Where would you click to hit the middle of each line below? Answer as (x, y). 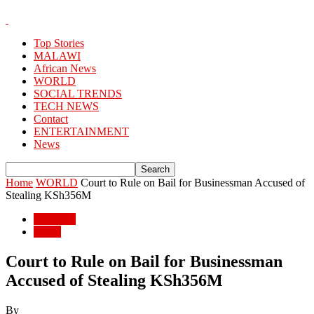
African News (65, 68)
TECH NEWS (66, 106)
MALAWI (57, 56)
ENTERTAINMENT (81, 131)
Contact (51, 119)
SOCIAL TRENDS (78, 94)
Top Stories (59, 43)
